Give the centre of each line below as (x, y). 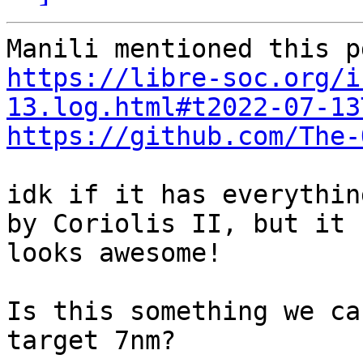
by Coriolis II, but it (176, 224)
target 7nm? (91, 341)
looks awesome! (114, 253)
